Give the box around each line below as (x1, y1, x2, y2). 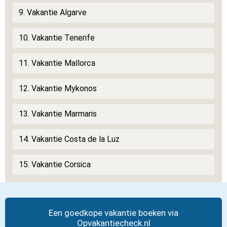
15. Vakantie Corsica (19, 160, 91, 169)
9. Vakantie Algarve (19, 8, 87, 17)
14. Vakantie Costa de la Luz (19, 134, 120, 144)
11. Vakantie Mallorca (19, 58, 95, 68)
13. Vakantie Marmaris (19, 109, 97, 119)
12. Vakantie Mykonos (19, 84, 97, 93)
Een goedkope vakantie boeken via (49, 208, 178, 218)
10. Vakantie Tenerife (19, 33, 95, 43)
